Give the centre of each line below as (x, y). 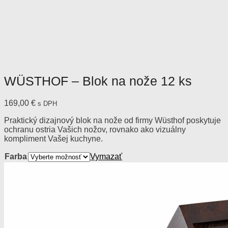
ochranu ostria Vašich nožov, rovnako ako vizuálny (95, 129)
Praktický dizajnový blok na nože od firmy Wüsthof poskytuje (112, 120)
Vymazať (106, 156)
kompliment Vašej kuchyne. (53, 138)
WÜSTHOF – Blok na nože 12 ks (98, 81)
